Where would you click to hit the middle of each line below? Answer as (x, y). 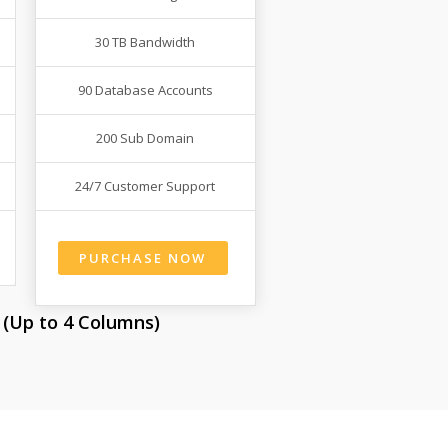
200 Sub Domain (145, 138)
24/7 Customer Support (145, 186)
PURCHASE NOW (143, 257)
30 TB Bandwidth (145, 42)
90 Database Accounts (145, 90)
